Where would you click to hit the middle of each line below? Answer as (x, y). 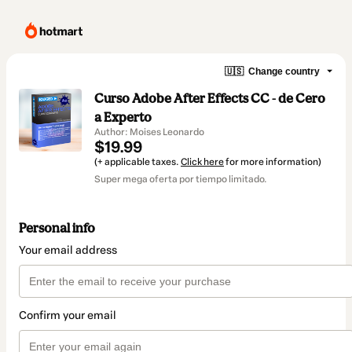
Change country (284, 71)
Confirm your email (68, 316)
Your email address (68, 251)
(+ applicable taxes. (137, 162)
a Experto (123, 117)
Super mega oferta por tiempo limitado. (181, 179)
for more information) (273, 162)
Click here (202, 162)
